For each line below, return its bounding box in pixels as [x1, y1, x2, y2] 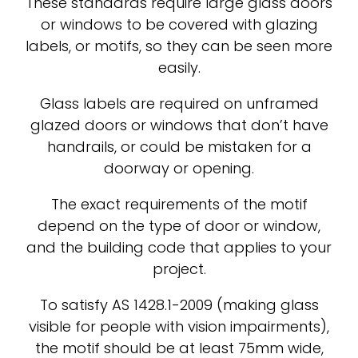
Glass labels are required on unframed [39, 93, 319, 114]
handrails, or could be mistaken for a [46, 137, 312, 157]
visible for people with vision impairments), [29, 316, 329, 337]
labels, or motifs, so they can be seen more [26, 36, 332, 57]
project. [152, 259, 206, 280]
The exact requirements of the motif [50, 194, 308, 215]
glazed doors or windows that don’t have [30, 115, 328, 136]
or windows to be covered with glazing [40, 14, 318, 35]
